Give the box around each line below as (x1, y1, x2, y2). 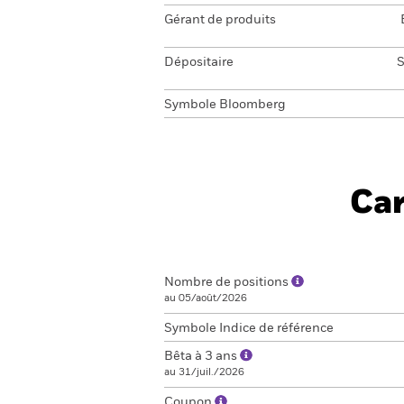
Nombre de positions (164, 276, 291, 289)
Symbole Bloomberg (164, 98, 286, 111)
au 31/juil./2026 (164, 367, 244, 377)
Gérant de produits (164, 14, 276, 26)
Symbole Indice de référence (164, 322, 334, 335)
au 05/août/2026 (164, 293, 247, 303)
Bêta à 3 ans (164, 350, 240, 363)
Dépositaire (164, 56, 234, 69)
